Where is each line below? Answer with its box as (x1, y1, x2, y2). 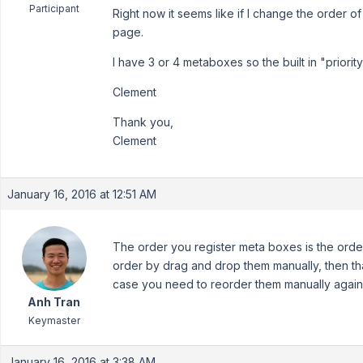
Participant (28, 2, 79, 15)
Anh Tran (28, 295, 80, 309)
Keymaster (28, 314, 80, 327)
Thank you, (113, 115, 173, 129)
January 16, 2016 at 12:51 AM (7, 187, 156, 201)
